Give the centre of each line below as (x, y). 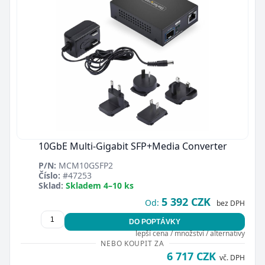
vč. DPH (232, 258)
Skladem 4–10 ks (99, 185)
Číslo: (49, 175)
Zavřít (83, 84)
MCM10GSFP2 (84, 165)
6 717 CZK (191, 256)
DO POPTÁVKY (154, 222)
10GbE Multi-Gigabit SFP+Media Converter (132, 146)
